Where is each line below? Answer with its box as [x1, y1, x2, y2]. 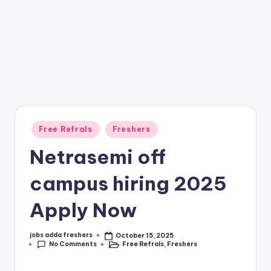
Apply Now [30, 197, 137, 222]
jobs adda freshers [30, 231, 93, 240]
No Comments [49, 240, 97, 249]
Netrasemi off [30, 144, 166, 169]
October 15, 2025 [116, 231, 174, 240]
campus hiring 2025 [30, 171, 227, 195]
